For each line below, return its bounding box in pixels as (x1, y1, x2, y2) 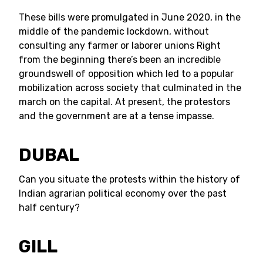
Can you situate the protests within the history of (19, 174, 240, 185)
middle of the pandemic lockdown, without (19, 26, 209, 37)
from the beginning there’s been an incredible (19, 54, 221, 65)
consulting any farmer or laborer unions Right (19, 40, 221, 51)
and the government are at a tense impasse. (19, 110, 214, 122)
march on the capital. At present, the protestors (19, 96, 230, 107)
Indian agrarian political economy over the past (19, 188, 227, 199)
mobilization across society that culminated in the (19, 82, 241, 93)
